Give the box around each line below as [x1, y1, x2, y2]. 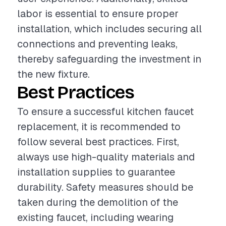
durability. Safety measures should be [17, 181, 193, 194]
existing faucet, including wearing [17, 211, 174, 224]
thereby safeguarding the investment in [17, 52, 201, 66]
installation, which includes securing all [17, 22, 202, 35]
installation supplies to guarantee [17, 165, 175, 179]
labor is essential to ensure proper [17, 7, 179, 20]
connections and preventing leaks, [17, 37, 178, 50]
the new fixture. [17, 68, 90, 81]
